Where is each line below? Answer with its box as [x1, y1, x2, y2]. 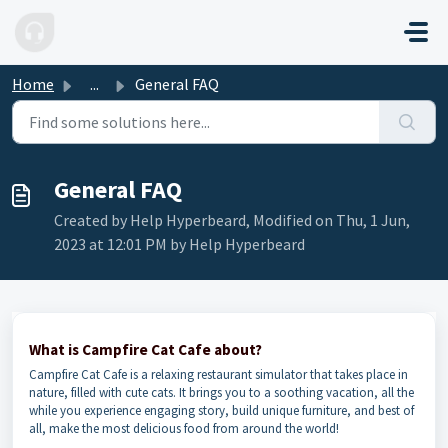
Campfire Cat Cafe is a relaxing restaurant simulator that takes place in [29, 366, 408, 383]
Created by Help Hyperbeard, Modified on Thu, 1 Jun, [54, 210, 410, 230]
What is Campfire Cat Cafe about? [29, 340, 262, 359]
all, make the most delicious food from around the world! [29, 420, 339, 437]
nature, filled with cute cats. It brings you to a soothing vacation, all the [29, 384, 414, 401]
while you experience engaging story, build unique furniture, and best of [29, 402, 414, 419]
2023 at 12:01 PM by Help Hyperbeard [54, 234, 305, 254]
